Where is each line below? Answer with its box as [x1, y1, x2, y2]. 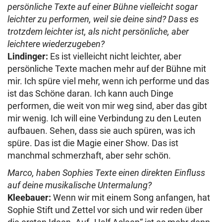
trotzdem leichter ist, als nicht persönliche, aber [7, 26, 189, 37]
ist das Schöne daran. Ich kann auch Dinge [7, 88, 173, 99]
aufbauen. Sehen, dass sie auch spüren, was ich [7, 125, 195, 136]
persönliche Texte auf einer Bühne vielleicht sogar [7, 1, 198, 12]
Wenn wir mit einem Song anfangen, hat [51, 192, 210, 203]
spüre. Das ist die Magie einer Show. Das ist [7, 137, 178, 148]
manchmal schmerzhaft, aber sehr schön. [7, 150, 171, 161]
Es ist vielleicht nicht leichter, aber [48, 51, 181, 61]
